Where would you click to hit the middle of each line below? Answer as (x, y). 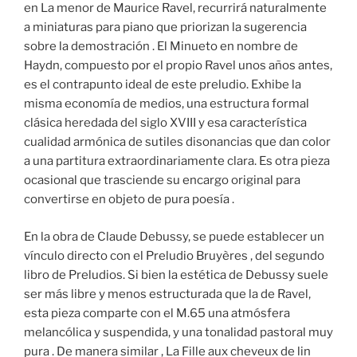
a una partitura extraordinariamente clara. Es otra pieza (177, 161)
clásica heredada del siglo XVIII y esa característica (165, 123)
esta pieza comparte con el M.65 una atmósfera (157, 313)
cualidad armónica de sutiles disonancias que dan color (177, 142)
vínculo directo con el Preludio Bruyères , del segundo (174, 255)
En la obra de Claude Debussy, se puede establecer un (174, 236)
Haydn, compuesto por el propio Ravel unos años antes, (178, 66)
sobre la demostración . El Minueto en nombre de (161, 47)
